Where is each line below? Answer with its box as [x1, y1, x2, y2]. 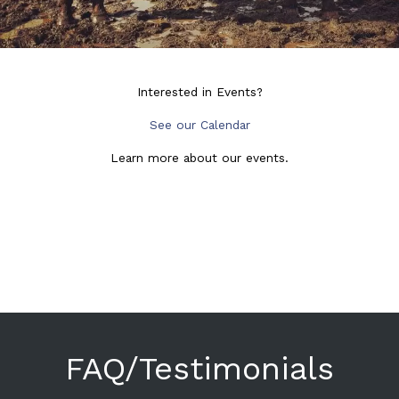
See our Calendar [149, 118, 250, 133]
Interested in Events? [136, 85, 263, 100]
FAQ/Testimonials [65, 350, 334, 388]
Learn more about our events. [110, 151, 289, 166]
